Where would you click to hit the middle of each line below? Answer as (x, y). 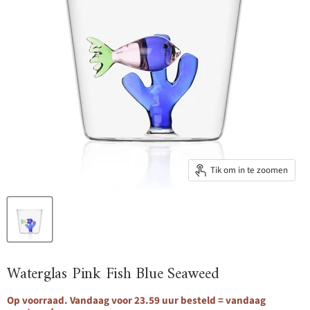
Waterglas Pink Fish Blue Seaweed (113, 275)
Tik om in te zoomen (249, 170)
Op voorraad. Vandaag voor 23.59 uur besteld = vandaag (136, 301)
